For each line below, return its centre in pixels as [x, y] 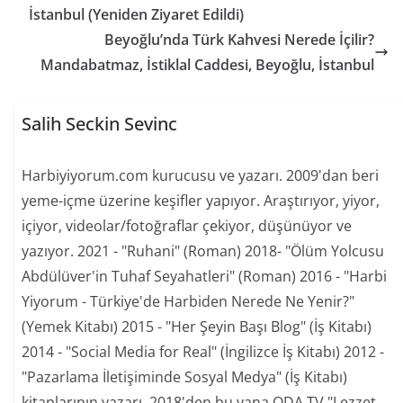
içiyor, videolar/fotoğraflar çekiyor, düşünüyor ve [187, 225]
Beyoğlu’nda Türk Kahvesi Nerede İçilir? [239, 40]
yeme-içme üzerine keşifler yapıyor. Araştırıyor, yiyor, [201, 200]
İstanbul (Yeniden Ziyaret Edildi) [136, 15]
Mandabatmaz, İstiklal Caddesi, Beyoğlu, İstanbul [207, 65]
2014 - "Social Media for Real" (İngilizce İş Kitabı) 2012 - [203, 351]
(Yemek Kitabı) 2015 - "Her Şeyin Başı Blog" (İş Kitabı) [197, 326]
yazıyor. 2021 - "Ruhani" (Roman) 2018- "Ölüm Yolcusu [203, 251]
